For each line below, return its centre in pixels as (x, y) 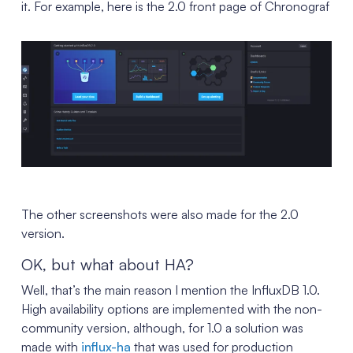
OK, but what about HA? (107, 265)
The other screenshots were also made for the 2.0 (160, 215)
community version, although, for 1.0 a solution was (162, 328)
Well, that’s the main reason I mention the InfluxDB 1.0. (170, 290)
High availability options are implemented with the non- (171, 309)
